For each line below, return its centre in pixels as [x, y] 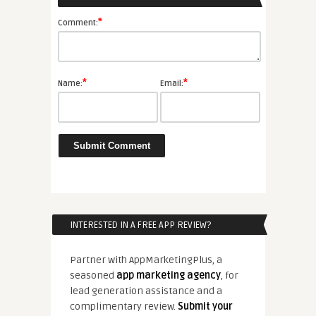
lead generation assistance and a [146, 291]
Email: [171, 84]
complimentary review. [123, 307]
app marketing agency [168, 276]
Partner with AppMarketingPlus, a [146, 260]
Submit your [205, 307]
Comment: [78, 23]
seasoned [93, 276]
